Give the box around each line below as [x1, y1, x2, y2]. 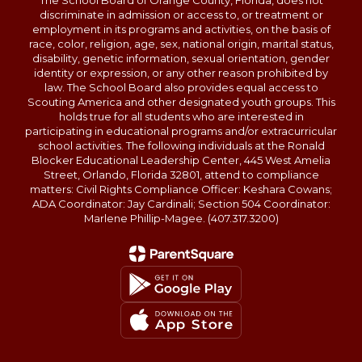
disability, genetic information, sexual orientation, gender [32, 52, 330, 65]
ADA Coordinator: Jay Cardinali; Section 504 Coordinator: [32, 197, 330, 210]
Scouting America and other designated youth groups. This [27, 95, 335, 108]
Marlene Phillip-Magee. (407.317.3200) [83, 212, 279, 225]
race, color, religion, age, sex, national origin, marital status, [28, 37, 334, 50]
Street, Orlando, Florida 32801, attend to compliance [43, 168, 319, 181]
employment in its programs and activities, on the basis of [32, 23, 330, 36]
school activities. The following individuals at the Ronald [37, 139, 325, 152]
